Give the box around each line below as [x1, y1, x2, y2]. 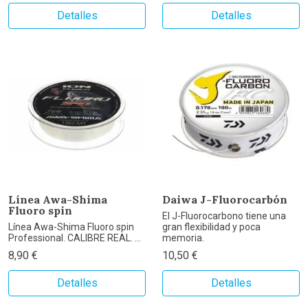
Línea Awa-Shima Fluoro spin [8, 221, 134, 233]
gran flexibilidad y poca [162, 221, 261, 233]
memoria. [162, 232, 204, 244]
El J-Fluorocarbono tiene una [162, 210, 286, 222]
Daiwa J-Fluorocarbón [162, 192, 287, 207]
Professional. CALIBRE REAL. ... [8, 232, 141, 244]
